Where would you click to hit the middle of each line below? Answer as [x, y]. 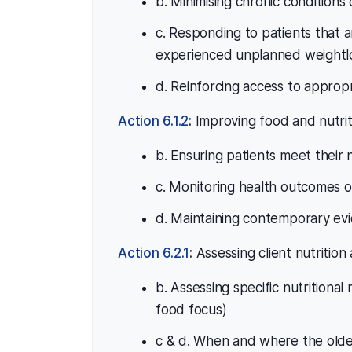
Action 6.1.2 [154, 121]
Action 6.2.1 [154, 253]
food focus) [191, 309]
